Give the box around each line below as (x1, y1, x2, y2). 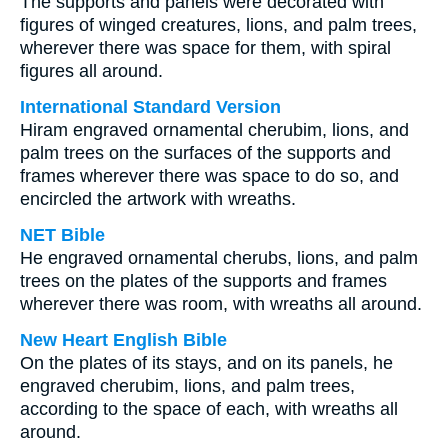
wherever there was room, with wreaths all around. (20, 294, 422, 314)
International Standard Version (20, 97, 281, 117)
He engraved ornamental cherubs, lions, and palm (20, 248, 418, 268)
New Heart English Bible (20, 330, 227, 350)
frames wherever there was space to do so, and (20, 166, 399, 186)
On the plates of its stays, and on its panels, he (20, 353, 393, 373)
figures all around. (20, 61, 163, 81)
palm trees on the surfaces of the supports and (20, 143, 391, 163)
